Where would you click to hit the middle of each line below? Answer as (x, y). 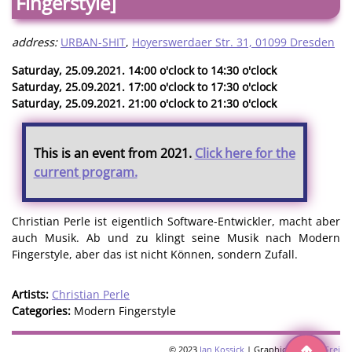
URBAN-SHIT (93, 42)
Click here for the (245, 153)
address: (35, 42)
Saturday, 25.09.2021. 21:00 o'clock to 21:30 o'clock (144, 103)
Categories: (43, 311)
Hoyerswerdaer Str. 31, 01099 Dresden (233, 42)
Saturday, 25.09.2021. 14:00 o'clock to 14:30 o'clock (144, 70)
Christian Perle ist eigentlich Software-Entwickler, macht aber (176, 222)
